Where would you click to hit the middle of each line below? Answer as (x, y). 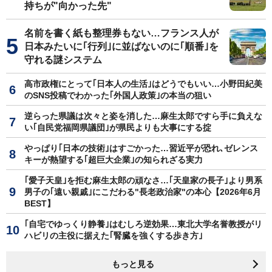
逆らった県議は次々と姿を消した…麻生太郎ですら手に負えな (143, 116)
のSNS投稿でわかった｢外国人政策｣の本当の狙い (118, 95)
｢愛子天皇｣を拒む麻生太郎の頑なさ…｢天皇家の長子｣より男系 (143, 180)
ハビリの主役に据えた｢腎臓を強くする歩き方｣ (114, 235)
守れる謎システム (63, 59)
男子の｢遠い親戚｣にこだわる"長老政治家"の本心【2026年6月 (143, 192)
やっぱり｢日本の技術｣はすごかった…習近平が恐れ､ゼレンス (141, 148)
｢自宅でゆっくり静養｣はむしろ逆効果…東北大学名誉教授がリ (143, 224)
